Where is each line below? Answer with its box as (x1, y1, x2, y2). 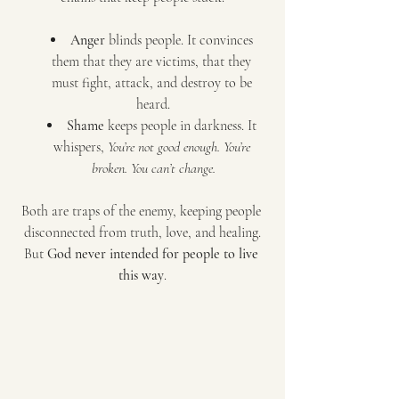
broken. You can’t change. (91, 159, 216, 177)
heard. (136, 94, 170, 113)
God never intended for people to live (46, 244, 262, 263)
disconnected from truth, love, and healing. (24, 223, 261, 241)
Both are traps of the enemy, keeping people (20, 201, 265, 220)
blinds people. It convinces (104, 30, 256, 49)
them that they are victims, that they (52, 52, 255, 70)
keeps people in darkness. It (103, 116, 260, 134)
